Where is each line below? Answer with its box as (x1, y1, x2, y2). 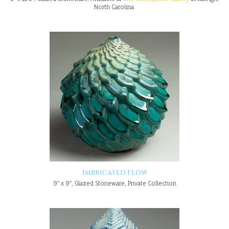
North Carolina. (94, 4, 135, 11)
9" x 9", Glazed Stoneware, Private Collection (53, 180, 176, 188)
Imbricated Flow (82, 168, 147, 178)
